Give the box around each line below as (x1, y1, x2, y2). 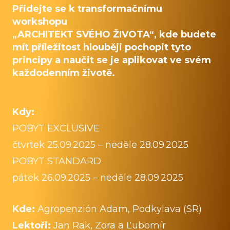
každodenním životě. (12, 67, 115, 79)
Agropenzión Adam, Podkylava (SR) (37, 203, 202, 215)
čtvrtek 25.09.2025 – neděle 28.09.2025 (12, 139, 188, 150)
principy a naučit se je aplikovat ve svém (12, 54, 211, 66)
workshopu (12, 16, 70, 28)
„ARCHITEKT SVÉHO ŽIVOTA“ (12, 29, 154, 41)
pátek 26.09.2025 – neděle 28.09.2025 (12, 171, 183, 183)
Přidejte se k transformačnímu (12, 3, 162, 15)
